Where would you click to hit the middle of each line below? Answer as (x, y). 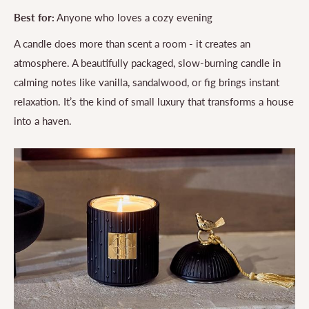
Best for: (34, 17)
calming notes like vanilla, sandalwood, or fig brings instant (147, 82)
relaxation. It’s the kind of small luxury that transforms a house (154, 102)
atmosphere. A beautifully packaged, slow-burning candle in (147, 63)
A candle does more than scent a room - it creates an (132, 44)
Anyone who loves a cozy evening (133, 17)
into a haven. (43, 121)
